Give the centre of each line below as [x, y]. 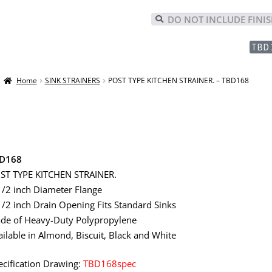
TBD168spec [110, 263]
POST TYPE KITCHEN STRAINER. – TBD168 [178, 80]
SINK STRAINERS [72, 80]
